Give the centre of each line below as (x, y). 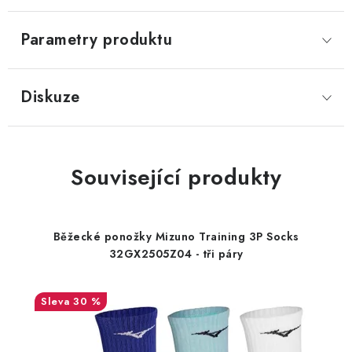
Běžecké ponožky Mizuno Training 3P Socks (176, 236)
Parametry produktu (96, 40)
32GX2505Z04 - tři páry (176, 254)
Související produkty (176, 177)
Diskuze (50, 97)
